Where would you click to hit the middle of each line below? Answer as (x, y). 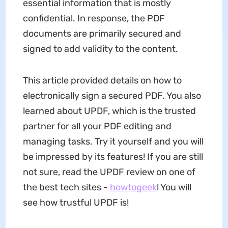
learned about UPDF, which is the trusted (109, 111)
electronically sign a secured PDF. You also (112, 96)
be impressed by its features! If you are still (113, 157)
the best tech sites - (66, 188)
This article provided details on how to (102, 81)
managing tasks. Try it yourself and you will (113, 142)
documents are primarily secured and (102, 34)
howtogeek (133, 188)
